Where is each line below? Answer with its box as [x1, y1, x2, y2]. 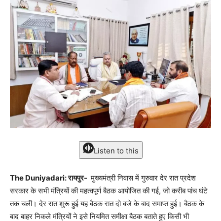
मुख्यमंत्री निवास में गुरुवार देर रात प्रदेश [89, 173, 196, 183]
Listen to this [93, 146, 139, 155]
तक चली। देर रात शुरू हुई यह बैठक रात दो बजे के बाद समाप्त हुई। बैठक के [10, 198, 204, 208]
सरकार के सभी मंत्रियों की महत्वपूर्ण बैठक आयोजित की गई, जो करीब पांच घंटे [10, 185, 208, 195]
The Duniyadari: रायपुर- [10, 173, 89, 183]
